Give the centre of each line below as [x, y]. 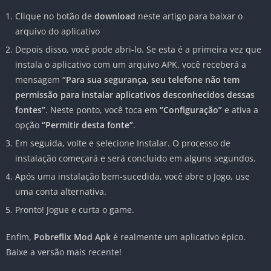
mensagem [39, 80]
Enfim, [20, 237]
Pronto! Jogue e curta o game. [75, 210]
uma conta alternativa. [61, 192]
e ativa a [240, 110]
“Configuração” [191, 110]
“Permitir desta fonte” [87, 125]
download [116, 16]
